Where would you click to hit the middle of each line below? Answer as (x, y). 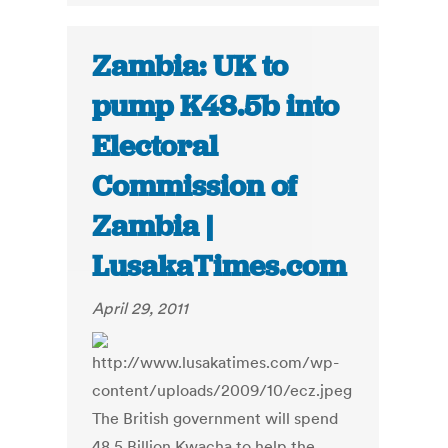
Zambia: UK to (190, 66)
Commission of (195, 186)
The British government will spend (215, 418)
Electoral (155, 146)
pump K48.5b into (216, 106)
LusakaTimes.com (219, 266)
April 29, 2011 (140, 308)
